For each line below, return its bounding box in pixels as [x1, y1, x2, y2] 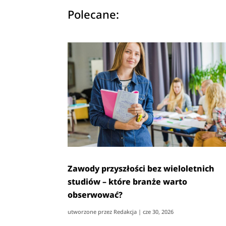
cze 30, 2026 [143, 207, 174, 215]
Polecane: [68, 6, 120, 22]
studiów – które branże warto [68, 176, 188, 187]
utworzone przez [68, 207, 114, 215]
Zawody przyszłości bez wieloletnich [68, 162, 215, 174]
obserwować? [68, 189, 123, 200]
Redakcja [114, 207, 137, 215]
